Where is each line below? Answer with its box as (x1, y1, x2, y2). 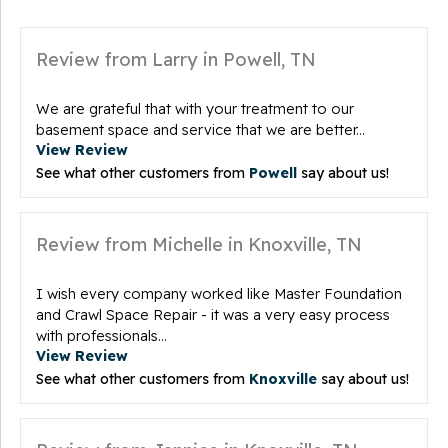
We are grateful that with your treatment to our (36, 99, 354, 118)
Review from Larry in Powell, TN (36, 47, 316, 71)
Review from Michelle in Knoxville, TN (36, 232, 362, 256)
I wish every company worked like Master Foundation (36, 284, 402, 303)
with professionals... (36, 326, 167, 345)
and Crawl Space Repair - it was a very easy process (36, 305, 390, 324)
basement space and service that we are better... (36, 120, 365, 139)
